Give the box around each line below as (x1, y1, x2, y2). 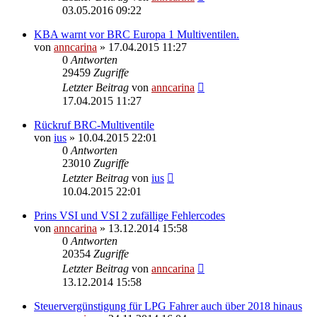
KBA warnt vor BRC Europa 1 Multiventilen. (34, 28, 239, 40)
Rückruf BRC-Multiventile (34, 118, 154, 131)
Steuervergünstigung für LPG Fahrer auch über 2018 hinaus (34, 299, 302, 312)
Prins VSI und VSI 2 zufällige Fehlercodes (34, 209, 225, 221)
